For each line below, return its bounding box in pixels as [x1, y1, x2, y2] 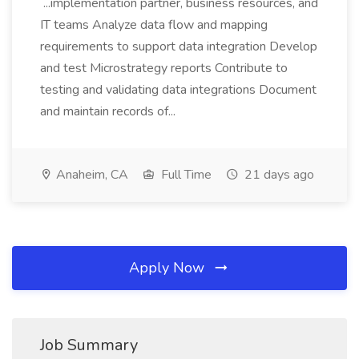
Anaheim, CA [53, 166, 128, 184]
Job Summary [40, 334, 138, 356]
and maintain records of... [40, 103, 179, 120]
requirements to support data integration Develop [40, 38, 317, 55]
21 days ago [241, 166, 314, 184]
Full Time [158, 166, 212, 184]
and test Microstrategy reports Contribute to [40, 59, 288, 77]
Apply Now [129, 258, 208, 277]
